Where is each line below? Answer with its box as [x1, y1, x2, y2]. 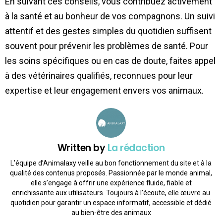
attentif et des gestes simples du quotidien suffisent [5, 25, 212, 36]
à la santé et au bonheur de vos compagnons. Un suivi [5, 10, 215, 21]
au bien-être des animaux [71, 209, 151, 217]
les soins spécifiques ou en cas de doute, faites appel [5, 55, 216, 66]
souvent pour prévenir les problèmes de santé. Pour [5, 40, 208, 51]
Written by [57, 141, 108, 155]
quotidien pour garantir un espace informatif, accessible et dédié [10, 199, 212, 207]
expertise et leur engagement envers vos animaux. [5, 85, 204, 96]
